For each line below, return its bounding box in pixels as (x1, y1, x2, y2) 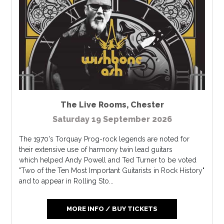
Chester (130, 100, 164, 110)
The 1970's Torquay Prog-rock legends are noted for (19, 135, 190, 143)
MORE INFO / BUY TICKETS (66, 205, 157, 213)
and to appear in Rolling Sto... (19, 177, 114, 185)
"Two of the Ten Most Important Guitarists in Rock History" (19, 166, 205, 175)
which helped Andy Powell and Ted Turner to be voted (19, 156, 197, 164)
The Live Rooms (60, 100, 126, 110)
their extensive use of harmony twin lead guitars (19, 145, 173, 154)
